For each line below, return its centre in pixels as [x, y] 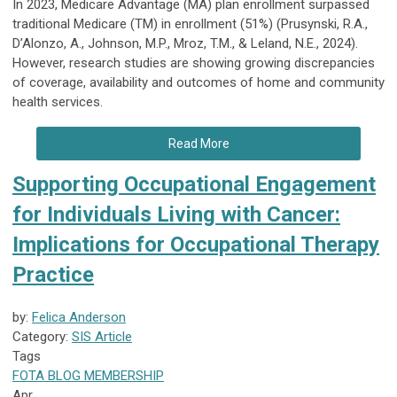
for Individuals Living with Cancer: [176, 215]
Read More [198, 144]
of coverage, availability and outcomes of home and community [198, 83]
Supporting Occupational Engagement [194, 185]
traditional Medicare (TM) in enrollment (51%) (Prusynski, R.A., [190, 24]
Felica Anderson [79, 318]
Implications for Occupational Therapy [196, 245]
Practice [53, 275]
